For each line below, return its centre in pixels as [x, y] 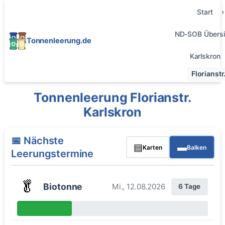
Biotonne [63, 186]
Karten [153, 147]
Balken [196, 147]
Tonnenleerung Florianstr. [113, 97]
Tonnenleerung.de [59, 40]
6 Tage [190, 187]
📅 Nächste [38, 141]
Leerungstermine [52, 154]
